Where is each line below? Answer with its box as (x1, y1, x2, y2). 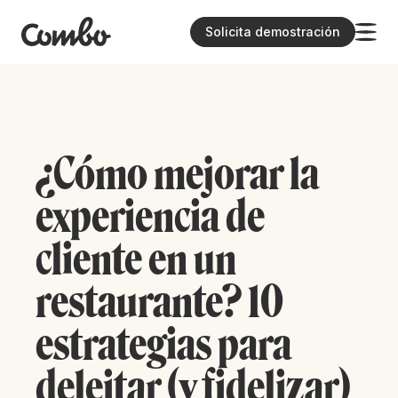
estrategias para (36, 319, 291, 370)
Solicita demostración (205, 23, 340, 39)
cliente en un (36, 234, 236, 284)
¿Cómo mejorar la (36, 148, 319, 199)
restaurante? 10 (36, 276, 283, 327)
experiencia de (36, 191, 265, 242)
